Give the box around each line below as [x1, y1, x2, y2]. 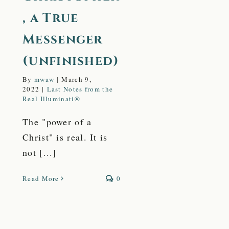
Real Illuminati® [22, 94, 80, 103]
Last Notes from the [47, 84, 113, 94]
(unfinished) [22, 52, 120, 70]
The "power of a [22, 115, 92, 128]
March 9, [61, 74, 91, 84]
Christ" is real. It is [22, 130, 108, 143]
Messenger [22, 31, 103, 48]
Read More [22, 173, 59, 183]
